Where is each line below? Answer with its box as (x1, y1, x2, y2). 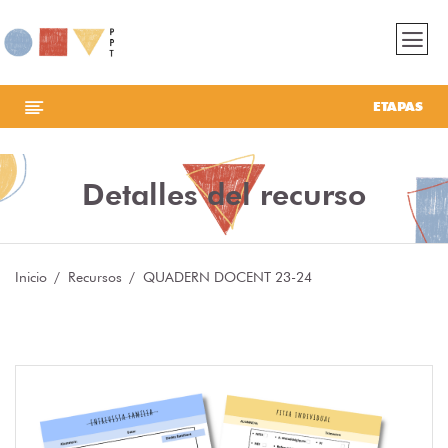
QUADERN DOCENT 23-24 (143, 269, 312, 286)
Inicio (15, 269, 47, 286)
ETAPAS (373, 98, 423, 115)
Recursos (68, 269, 122, 286)
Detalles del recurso (82, 176, 366, 213)
